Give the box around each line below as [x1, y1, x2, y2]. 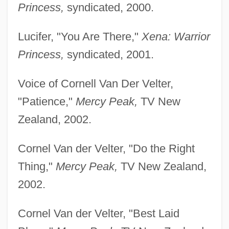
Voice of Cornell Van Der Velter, [17, 77, 173, 90]
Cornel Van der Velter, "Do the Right [17, 142, 195, 155]
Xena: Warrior [141, 30, 210, 43]
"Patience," [17, 95, 76, 108]
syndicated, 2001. [63, 48, 154, 61]
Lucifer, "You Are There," [17, 30, 142, 43]
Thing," [17, 159, 56, 173]
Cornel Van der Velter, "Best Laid [17, 207, 179, 220]
